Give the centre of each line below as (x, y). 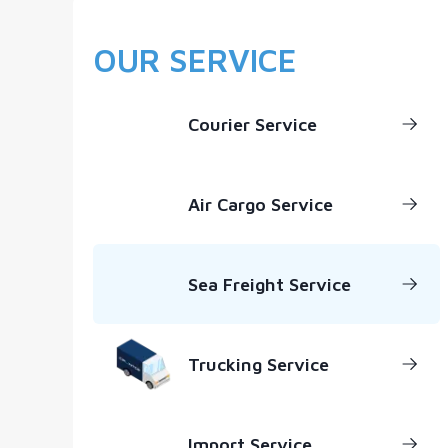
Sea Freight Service (269, 284)
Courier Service (252, 124)
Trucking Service (258, 364)
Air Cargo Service (260, 204)
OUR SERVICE (194, 60)
